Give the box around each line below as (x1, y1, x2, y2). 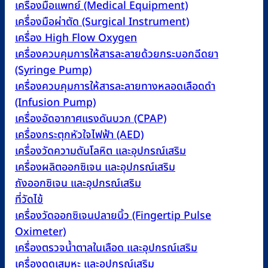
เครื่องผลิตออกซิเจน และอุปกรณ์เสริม (15, 159, 175, 176)
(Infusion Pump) (15, 95, 96, 111)
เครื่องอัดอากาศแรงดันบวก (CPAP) (15, 111, 166, 127)
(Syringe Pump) (15, 62, 92, 79)
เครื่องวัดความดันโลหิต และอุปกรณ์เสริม (15, 143, 186, 160)
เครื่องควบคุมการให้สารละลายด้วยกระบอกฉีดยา (15, 46, 218, 63)
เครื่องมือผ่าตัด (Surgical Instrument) (15, 14, 189, 31)
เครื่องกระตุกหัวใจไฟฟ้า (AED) (15, 127, 144, 144)
